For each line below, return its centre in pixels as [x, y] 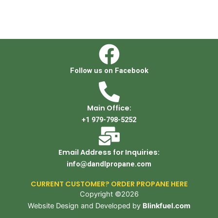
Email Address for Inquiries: [109, 153]
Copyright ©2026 [109, 194]
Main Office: [109, 108]
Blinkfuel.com [166, 206]
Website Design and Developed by [85, 206]
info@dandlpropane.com [109, 164]
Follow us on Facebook [109, 71]
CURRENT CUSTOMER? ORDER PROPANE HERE [109, 184]
